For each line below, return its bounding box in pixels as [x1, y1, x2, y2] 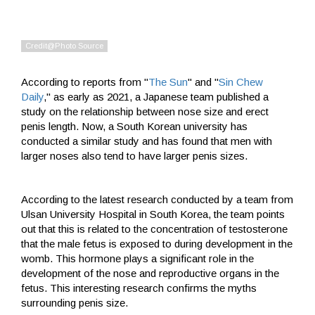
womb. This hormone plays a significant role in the [21, 252, 254, 265]
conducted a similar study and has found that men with [21, 135, 272, 148]
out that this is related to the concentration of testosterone [21, 223, 288, 236]
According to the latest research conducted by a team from [21, 193, 293, 206]
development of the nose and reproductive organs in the [21, 267, 279, 280]
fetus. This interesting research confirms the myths [21, 282, 257, 295]
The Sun [148, 76, 188, 89]
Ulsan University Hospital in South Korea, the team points [21, 208, 285, 221]
